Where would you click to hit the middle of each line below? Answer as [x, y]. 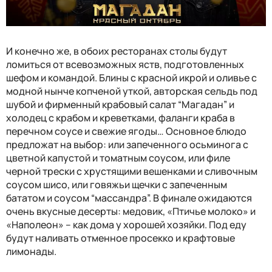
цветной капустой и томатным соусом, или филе [118, 158]
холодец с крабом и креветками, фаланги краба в [121, 118]
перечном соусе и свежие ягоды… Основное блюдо [126, 131]
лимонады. [31, 252]
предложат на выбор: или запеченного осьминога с [127, 145]
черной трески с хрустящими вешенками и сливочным [132, 172]
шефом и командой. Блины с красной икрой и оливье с [131, 78]
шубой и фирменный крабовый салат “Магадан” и [120, 105]
